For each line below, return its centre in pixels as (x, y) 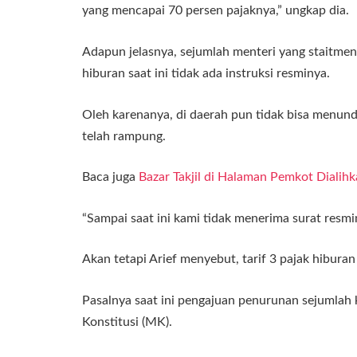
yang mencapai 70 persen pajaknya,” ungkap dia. (216, 11)
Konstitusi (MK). (127, 322)
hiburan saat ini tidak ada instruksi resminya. (206, 73)
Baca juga (110, 177)
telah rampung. (124, 136)
